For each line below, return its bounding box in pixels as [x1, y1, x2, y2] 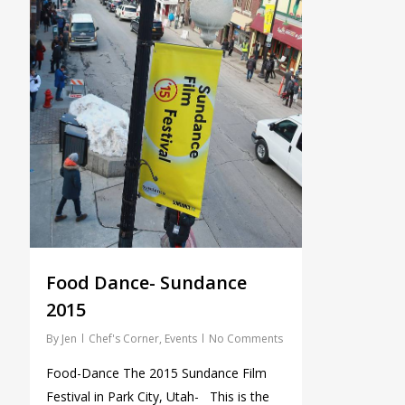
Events [164, 330, 197, 346]
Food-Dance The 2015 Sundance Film [45, 363, 267, 381]
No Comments [208, 330, 283, 346]
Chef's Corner [88, 330, 159, 346]
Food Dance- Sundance [45, 269, 247, 295]
